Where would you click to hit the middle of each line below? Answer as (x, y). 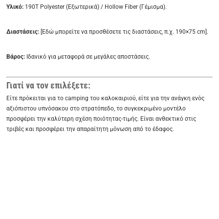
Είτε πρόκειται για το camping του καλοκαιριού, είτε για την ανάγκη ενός (106, 99)
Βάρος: (16, 57)
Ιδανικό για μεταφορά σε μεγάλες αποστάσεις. (88, 57)
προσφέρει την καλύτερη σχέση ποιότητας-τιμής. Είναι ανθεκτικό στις (101, 119)
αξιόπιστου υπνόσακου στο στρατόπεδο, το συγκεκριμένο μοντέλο (96, 109)
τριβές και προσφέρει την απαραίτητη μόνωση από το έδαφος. (90, 129)
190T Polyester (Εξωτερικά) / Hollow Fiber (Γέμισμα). (95, 7)
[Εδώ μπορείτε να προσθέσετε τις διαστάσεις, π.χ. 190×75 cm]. (124, 32)
